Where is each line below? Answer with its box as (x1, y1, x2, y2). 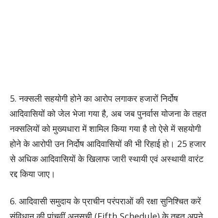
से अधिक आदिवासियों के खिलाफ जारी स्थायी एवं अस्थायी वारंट (10, 152, 203, 164)
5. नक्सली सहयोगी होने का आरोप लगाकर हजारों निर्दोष (10, 92, 178, 104)
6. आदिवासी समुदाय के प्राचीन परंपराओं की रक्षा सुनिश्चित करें (10, 195, 201, 207)
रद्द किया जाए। (10, 167, 55, 180)
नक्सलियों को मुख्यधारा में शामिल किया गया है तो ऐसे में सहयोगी (10, 122, 201, 134)
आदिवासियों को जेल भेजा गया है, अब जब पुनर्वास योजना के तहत (10, 107, 206, 119)
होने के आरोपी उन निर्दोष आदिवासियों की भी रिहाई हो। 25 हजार (10, 137, 206, 149)
